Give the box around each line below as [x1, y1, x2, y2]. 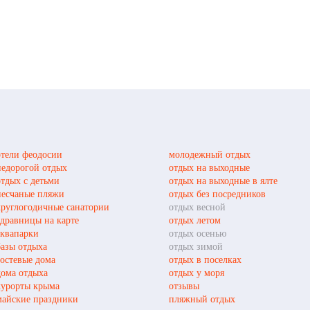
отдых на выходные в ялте [169, 175, 277, 186]
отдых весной [169, 201, 226, 212]
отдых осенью [169, 228, 226, 239]
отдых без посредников [169, 188, 266, 199]
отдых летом [169, 215, 221, 226]
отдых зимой [169, 241, 223, 252]
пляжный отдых [169, 293, 235, 304]
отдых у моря [169, 267, 224, 278]
